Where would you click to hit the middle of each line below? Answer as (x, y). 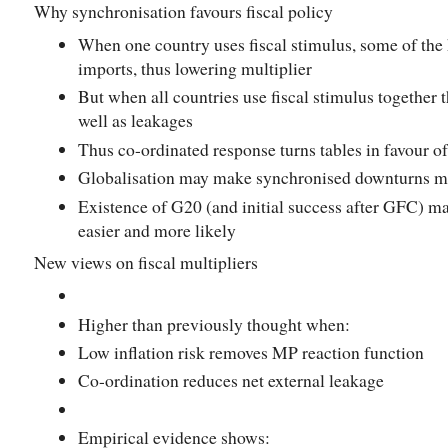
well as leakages (135, 120)
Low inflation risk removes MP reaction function (251, 351)
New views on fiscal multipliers (146, 262)
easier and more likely (157, 229)
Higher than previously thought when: (214, 323)
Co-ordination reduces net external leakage (231, 380)
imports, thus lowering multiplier (195, 67)
